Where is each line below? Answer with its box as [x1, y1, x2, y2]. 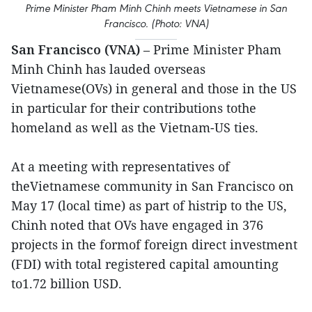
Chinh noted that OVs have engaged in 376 [11, 217, 263, 233]
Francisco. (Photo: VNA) [103, 17, 209, 30]
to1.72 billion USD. [11, 275, 122, 292]
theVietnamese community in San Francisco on [11, 178, 294, 194]
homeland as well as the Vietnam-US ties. [11, 119, 258, 136]
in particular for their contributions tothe [11, 100, 256, 116]
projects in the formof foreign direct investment [11, 236, 297, 253]
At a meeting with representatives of [11, 158, 230, 175]
